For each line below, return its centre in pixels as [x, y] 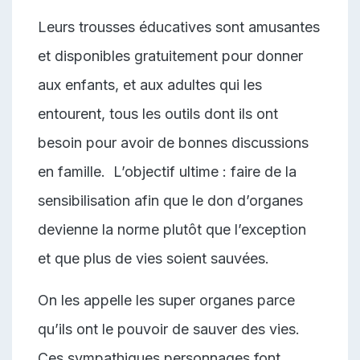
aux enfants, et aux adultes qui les [150, 84]
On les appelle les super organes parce [166, 300]
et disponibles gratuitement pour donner [170, 55]
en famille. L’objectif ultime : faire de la [167, 171]
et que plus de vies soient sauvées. [157, 258]
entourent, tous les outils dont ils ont [158, 113]
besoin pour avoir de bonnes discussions [173, 142]
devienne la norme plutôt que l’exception [172, 229]
